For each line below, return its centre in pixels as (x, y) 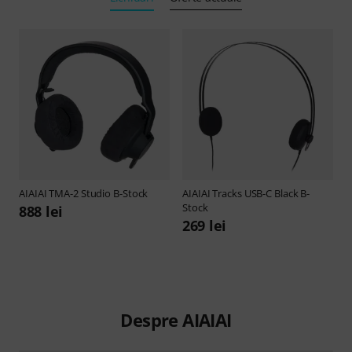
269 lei (205, 226)
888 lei (41, 212)
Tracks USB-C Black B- (261, 194)
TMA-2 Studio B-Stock (99, 194)
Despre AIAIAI (176, 320)
